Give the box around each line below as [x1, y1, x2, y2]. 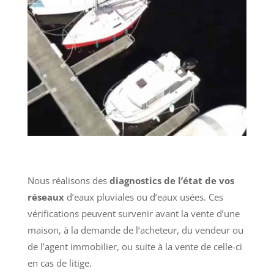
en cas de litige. [27, 257, 92, 270]
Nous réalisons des [27, 174, 109, 187]
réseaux [27, 191, 64, 204]
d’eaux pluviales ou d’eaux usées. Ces [64, 191, 223, 204]
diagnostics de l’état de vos [109, 174, 234, 187]
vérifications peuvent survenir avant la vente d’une [27, 207, 240, 220]
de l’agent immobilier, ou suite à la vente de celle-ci [27, 240, 242, 253]
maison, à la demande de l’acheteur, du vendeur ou [27, 224, 243, 237]
